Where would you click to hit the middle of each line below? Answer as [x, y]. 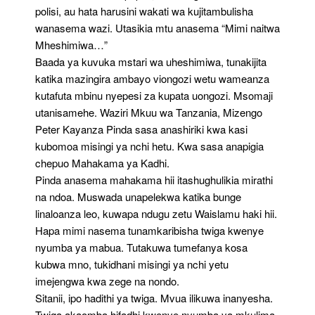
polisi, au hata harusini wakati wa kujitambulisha [144, 11]
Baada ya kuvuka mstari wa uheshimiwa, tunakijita [151, 62]
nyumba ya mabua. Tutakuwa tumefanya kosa [141, 247]
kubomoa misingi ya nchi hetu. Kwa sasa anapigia [149, 146]
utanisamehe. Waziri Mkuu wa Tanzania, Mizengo [149, 112]
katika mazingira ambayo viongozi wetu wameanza [152, 78]
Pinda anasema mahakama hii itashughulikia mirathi [154, 180]
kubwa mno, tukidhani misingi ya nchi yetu [132, 264]
